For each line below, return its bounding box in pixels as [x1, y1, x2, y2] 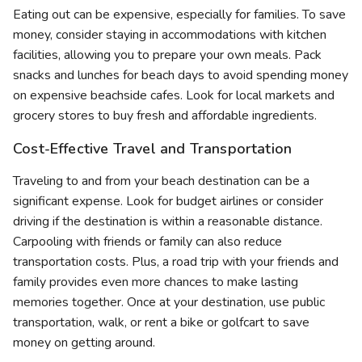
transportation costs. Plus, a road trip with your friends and [13, 253, 339, 271]
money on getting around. [13, 334, 155, 352]
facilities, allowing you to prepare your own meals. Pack [13, 46, 322, 65]
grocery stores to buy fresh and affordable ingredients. [13, 107, 317, 125]
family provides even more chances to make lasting [13, 273, 298, 292]
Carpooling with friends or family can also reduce [13, 233, 282, 251]
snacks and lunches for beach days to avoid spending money [13, 66, 348, 85]
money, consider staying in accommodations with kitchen [13, 26, 326, 44]
